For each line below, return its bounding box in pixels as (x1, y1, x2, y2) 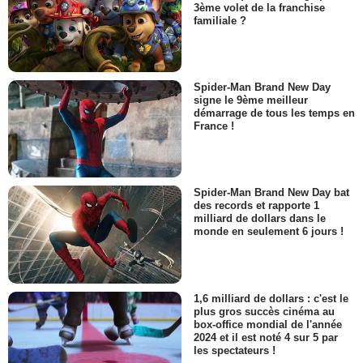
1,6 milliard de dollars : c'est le (194, 292, 348, 305)
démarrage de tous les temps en (194, 107, 355, 120)
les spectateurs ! (194, 344, 275, 357)
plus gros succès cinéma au (194, 305, 335, 318)
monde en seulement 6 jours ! (194, 225, 344, 238)
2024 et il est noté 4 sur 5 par (194, 331, 338, 344)
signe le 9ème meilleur (194, 93, 308, 106)
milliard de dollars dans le (194, 212, 326, 225)
